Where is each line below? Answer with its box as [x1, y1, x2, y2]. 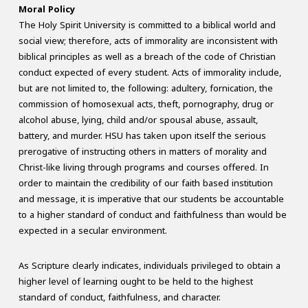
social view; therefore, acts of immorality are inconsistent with [18, 32, 278, 50]
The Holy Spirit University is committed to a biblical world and [18, 16, 276, 34]
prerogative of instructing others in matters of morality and [18, 143, 267, 161]
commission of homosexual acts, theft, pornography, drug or [18, 96, 274, 113]
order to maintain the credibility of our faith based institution [18, 175, 273, 192]
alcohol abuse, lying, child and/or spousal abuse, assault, [18, 111, 258, 129]
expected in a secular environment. [18, 222, 167, 240]
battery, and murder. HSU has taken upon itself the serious [18, 127, 266, 145]
